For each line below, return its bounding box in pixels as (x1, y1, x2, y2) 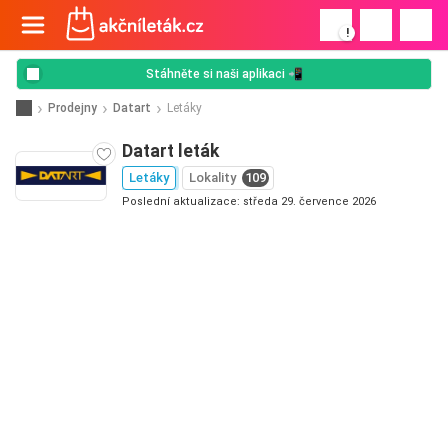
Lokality (189, 170, 236, 185)
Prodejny (48, 100, 97, 115)
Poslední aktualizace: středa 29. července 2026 (122, 195, 376, 208)
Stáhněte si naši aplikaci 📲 (145, 67, 303, 81)
